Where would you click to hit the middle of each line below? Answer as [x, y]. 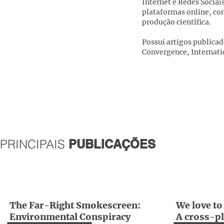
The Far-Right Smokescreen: [75, 205]
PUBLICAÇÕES [110, 144]
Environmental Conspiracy [70, 217]
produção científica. [176, 22]
